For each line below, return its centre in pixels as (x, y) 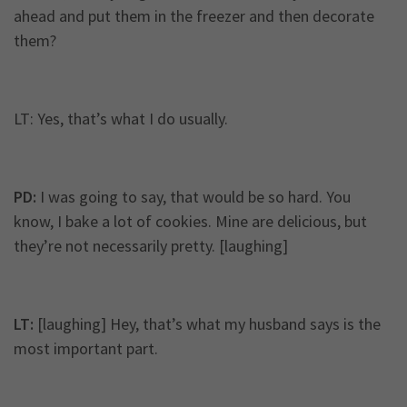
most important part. (86, 349)
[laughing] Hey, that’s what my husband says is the (207, 324)
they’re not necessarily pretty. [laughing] (151, 246)
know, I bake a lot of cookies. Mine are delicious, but (190, 222)
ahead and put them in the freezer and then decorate (194, 16)
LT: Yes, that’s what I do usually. (121, 119)
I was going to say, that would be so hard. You (194, 197)
